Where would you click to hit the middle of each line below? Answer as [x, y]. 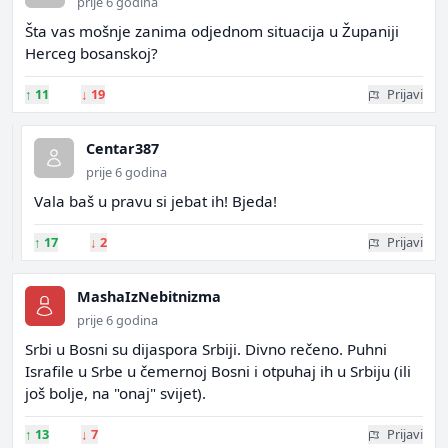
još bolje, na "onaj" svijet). [115, 393]
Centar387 [122, 148]
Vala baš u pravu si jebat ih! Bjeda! [155, 201]
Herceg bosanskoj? [91, 53]
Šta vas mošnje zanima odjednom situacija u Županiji [212, 31]
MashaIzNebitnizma [149, 296]
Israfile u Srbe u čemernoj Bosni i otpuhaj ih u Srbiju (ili [218, 371]
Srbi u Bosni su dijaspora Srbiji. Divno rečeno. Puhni [206, 349]
